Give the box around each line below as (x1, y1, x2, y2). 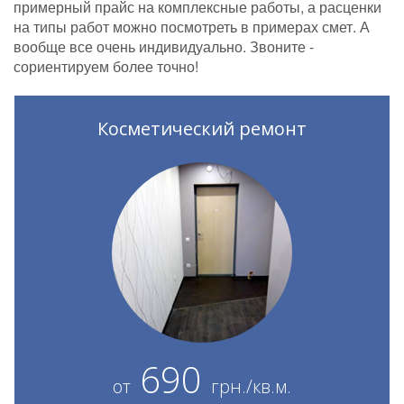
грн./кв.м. (211, 374, 291, 399)
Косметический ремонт (97, 116, 307, 142)
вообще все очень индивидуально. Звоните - (14, 36, 314, 58)
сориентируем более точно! (14, 56, 198, 78)
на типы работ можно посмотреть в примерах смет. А (14, 16, 370, 38)
